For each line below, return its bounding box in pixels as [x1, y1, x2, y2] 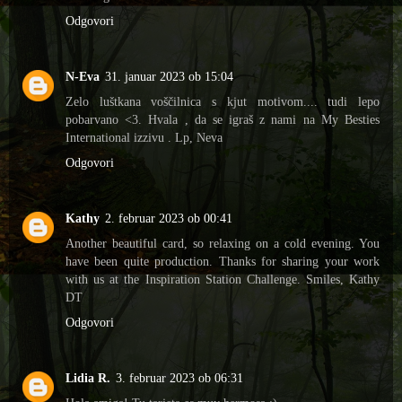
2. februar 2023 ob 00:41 [105, 210, 232, 225]
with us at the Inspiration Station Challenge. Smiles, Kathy [66, 271, 380, 286]
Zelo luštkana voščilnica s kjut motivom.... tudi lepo [66, 93, 380, 109]
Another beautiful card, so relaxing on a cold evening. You [66, 235, 380, 250]
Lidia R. [66, 370, 110, 385]
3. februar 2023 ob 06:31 [116, 370, 243, 385]
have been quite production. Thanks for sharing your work [66, 253, 380, 268]
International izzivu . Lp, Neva [66, 129, 223, 144]
